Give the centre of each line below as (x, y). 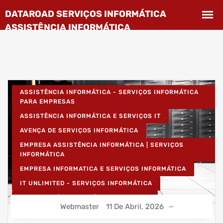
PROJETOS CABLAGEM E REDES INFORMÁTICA (94, 212)
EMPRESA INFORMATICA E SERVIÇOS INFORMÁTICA (103, 169)
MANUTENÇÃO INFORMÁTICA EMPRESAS (85, 198)
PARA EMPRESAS (48, 102)
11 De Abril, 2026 (135, 207)
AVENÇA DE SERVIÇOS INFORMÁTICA (79, 130)
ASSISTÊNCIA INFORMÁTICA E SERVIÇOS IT (90, 116)
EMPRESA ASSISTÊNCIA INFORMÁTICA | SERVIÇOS (102, 145)
